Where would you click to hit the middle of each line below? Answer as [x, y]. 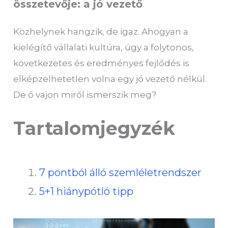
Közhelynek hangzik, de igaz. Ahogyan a [101, 32]
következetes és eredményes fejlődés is [102, 63]
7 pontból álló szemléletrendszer [121, 173]
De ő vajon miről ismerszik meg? [85, 95]
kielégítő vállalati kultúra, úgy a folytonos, [104, 47]
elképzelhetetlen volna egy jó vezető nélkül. [110, 79]
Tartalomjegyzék [94, 128]
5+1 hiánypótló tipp [87, 191]
